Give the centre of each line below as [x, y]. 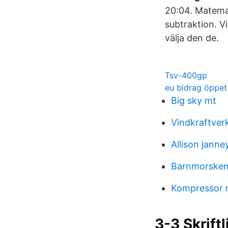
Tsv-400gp [186, 75]
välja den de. [192, 38]
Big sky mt [194, 101]
